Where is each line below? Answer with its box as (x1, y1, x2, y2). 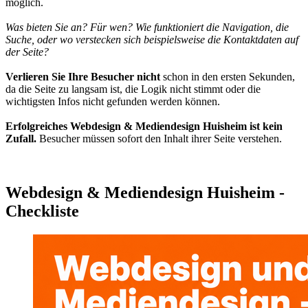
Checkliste (5, 201, 79, 220)
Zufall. (5, 132, 36, 144)
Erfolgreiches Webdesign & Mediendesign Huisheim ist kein (5, 120, 283, 132)
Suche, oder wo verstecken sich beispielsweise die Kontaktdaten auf (5, 33, 298, 45)
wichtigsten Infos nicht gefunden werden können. (5, 95, 220, 107)
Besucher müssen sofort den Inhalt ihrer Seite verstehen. (36, 132, 282, 144)
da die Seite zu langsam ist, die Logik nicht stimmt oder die (5, 82, 261, 95)
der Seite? (5, 45, 49, 58)
